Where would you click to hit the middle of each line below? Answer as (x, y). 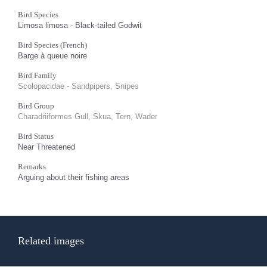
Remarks (32, 167)
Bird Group (36, 106)
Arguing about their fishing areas (74, 177)
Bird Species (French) (52, 45)
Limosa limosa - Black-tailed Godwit (80, 25)
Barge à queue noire (52, 56)
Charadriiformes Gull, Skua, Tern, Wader (88, 117)
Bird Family (37, 75)
